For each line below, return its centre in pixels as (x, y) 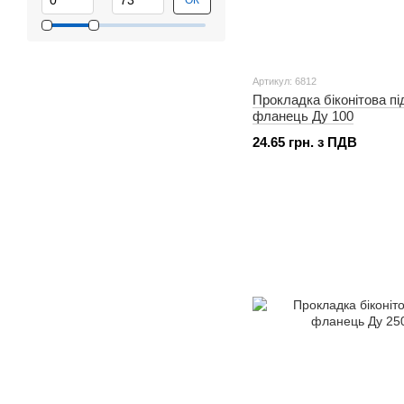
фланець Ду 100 (303, 116)
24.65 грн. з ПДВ (305, 142)
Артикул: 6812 (285, 81)
